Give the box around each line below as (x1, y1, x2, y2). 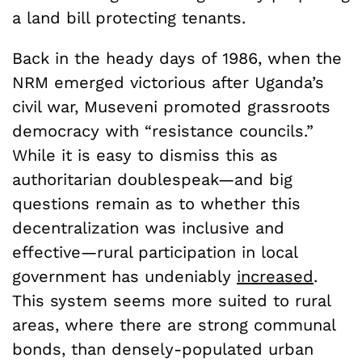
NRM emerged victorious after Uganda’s (12, 73, 324, 93)
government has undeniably (12, 267, 237, 287)
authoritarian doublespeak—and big (12, 170, 293, 190)
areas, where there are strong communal (12, 315, 335, 335)
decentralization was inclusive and (12, 218, 284, 238)
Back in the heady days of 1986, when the (12, 48, 342, 69)
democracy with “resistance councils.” (12, 121, 314, 141)
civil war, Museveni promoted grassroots (12, 97, 330, 117)
